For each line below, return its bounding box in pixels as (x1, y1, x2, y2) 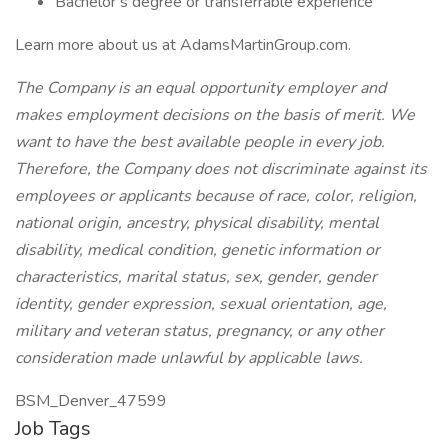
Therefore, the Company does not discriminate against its (15, 158, 427, 180)
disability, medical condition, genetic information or (15, 239, 380, 261)
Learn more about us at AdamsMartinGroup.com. (15, 34, 351, 56)
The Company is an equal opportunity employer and (15, 77, 386, 99)
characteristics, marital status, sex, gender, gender (15, 266, 377, 288)
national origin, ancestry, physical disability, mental (15, 212, 379, 234)
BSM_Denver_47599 (15, 390, 167, 412)
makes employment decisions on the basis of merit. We (15, 104, 415, 126)
